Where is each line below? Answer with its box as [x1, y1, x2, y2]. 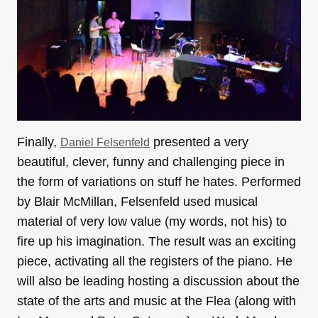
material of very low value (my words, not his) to [17, 214, 287, 229]
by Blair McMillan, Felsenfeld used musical [17, 194, 258, 209]
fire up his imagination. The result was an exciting [17, 234, 296, 248]
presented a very [150, 134, 248, 149]
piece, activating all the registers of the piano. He [17, 253, 292, 268]
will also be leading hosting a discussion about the [17, 273, 300, 288]
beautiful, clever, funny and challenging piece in [17, 154, 285, 169]
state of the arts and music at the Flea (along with [17, 293, 296, 308]
